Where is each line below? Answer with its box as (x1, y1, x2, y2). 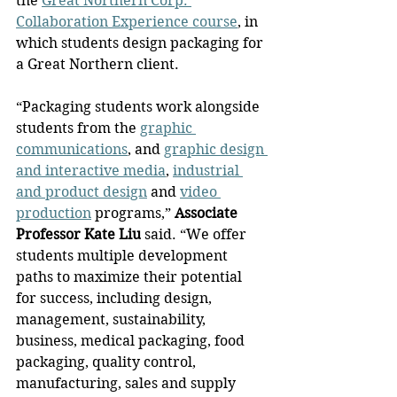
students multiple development (16, 247, 231, 265)
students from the (16, 120, 140, 137)
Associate (175, 205, 241, 222)
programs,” (91, 205, 175, 222)
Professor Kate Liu (16, 226, 141, 244)
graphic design (164, 141, 268, 159)
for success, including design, (16, 290, 215, 307)
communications (16, 141, 128, 159)
